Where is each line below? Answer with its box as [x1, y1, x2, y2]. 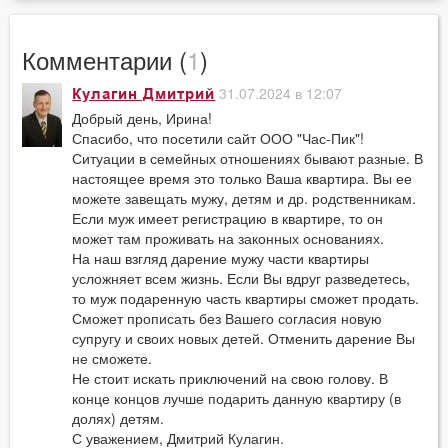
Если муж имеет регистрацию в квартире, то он [72, 207, 384, 228]
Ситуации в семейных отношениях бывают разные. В [72, 147, 424, 168]
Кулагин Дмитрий [72, 85, 216, 104]
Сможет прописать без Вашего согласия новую [72, 307, 383, 328]
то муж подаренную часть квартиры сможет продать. [72, 287, 420, 308]
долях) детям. [72, 407, 165, 428]
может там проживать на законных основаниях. [72, 227, 389, 248]
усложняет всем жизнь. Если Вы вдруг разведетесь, [72, 267, 411, 288]
